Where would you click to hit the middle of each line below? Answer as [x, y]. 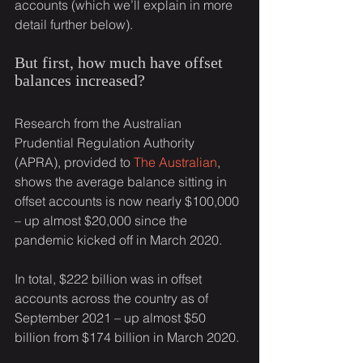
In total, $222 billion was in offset [110, 279]
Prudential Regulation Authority [106, 143]
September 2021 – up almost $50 [112, 318]
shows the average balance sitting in [122, 182]
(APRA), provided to [74, 162]
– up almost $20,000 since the [102, 221]
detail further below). [74, 25]
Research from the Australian [100, 124]
